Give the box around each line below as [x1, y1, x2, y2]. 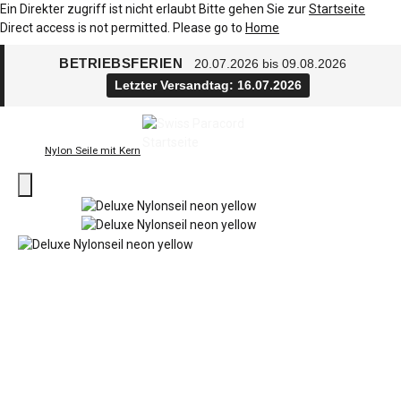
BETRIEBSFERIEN [59, 55, 187, 71]
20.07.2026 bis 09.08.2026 [193, 56, 346, 71]
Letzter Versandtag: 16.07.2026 [115, 78, 302, 92]
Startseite [309, 2, 365, 16]
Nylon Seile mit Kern [45, 144, 141, 157]
